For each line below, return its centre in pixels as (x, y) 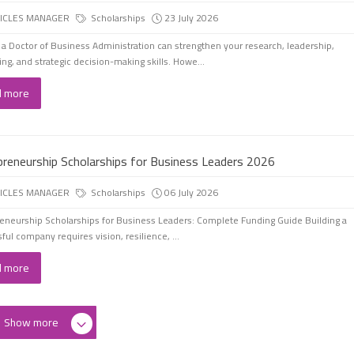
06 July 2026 (191, 192)
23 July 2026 (191, 17)
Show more (31, 322)
